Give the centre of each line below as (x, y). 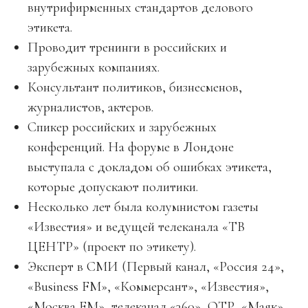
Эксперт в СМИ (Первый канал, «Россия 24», (156, 267)
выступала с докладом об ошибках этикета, (150, 167)
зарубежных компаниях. (93, 67)
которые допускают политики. (113, 187)
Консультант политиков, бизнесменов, (135, 87)
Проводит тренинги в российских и (127, 47)
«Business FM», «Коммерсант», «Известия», (148, 287)
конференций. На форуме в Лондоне (131, 147)
